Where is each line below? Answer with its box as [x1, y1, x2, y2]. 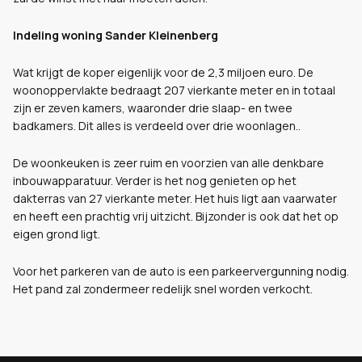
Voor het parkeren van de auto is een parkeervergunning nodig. [13, 263, 349, 279]
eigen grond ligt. [13, 226, 100, 242]
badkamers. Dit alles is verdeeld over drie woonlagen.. [13, 118, 301, 133]
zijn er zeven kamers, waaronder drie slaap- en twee [13, 100, 293, 116]
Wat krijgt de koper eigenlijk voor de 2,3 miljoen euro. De [13, 65, 314, 80]
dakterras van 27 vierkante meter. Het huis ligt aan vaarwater [13, 191, 337, 206]
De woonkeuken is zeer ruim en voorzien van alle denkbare [13, 155, 324, 170]
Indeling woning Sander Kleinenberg [13, 27, 218, 43]
